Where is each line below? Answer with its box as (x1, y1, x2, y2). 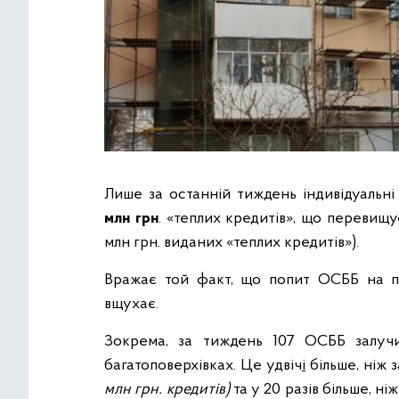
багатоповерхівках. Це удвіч (104, 357, 302, 375)
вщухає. (104, 296, 159, 313)
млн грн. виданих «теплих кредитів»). (104, 234, 359, 252)
